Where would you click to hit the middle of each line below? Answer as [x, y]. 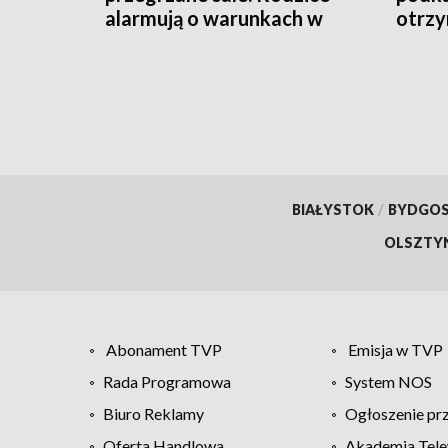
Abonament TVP [164, 349]
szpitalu [140, 41]
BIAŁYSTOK [332, 209]
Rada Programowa [167, 381]
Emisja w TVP [395, 349]
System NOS [388, 381]
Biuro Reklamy [153, 413]
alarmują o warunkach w [214, 17]
